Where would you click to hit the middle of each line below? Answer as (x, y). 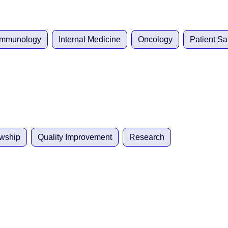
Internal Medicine (90, 39)
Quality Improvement (75, 137)
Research (147, 137)
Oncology (155, 39)
